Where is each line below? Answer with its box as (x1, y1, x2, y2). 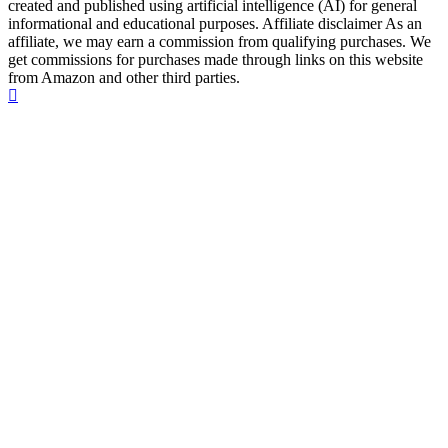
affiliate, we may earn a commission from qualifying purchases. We (8, 32, 431, 50)
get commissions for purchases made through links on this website (8, 50, 423, 68)
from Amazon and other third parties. (8, 68, 240, 86)
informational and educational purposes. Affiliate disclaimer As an (8, 14, 422, 32)
